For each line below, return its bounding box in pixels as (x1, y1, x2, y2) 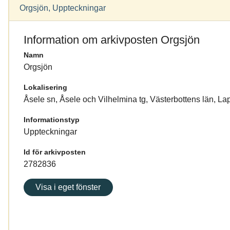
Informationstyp (24, 116, 80, 124)
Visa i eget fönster (35, 183, 101, 192)
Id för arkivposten (24, 148, 86, 157)
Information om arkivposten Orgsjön (24, 33, 200, 47)
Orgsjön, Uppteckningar (20, 4, 106, 13)
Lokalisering (24, 83, 67, 92)
